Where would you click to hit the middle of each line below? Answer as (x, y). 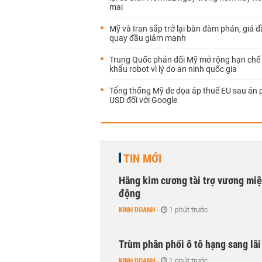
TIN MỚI (142, 158)
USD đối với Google (143, 100)
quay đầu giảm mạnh (148, 38)
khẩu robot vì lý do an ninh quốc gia (173, 69)
